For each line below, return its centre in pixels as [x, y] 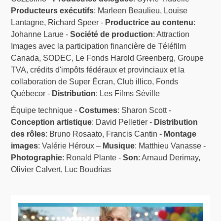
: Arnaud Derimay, [169, 158]
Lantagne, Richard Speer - [58, 23]
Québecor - [32, 94]
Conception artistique [52, 122]
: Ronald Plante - [93, 158]
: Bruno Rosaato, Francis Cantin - [105, 134]
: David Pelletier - [123, 122]
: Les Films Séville [128, 94]
